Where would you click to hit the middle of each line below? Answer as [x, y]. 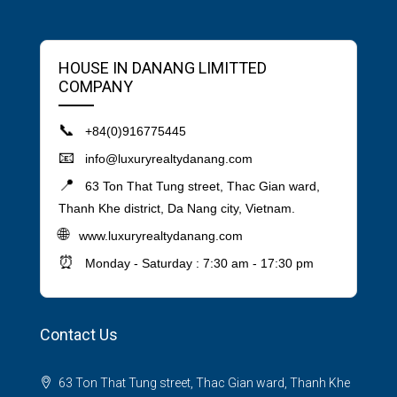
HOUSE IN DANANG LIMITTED [163, 68]
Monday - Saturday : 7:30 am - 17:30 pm [198, 264]
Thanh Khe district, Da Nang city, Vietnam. [177, 209]
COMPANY [96, 87]
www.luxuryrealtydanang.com [161, 236]
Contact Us [79, 335]
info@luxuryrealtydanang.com [167, 159]
